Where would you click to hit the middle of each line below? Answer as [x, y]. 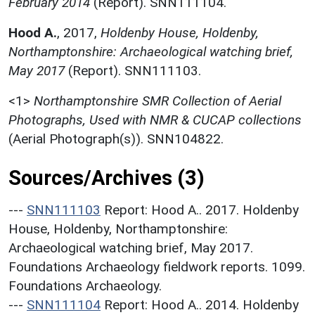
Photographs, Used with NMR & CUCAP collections [155, 120]
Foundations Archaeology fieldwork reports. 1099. [157, 266]
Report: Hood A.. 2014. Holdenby [201, 304]
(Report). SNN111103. [133, 70]
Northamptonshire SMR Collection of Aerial [157, 101]
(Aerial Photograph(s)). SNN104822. [116, 139]
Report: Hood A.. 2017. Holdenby [201, 210]
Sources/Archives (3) [107, 178]
